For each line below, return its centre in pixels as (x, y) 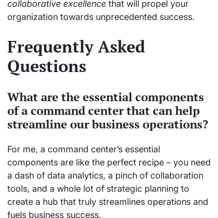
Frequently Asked (76, 47)
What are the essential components (106, 97)
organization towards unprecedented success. (101, 17)
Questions (47, 66)
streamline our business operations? (108, 124)
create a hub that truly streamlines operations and (108, 201)
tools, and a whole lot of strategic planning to (98, 188)
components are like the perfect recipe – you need (109, 162)
